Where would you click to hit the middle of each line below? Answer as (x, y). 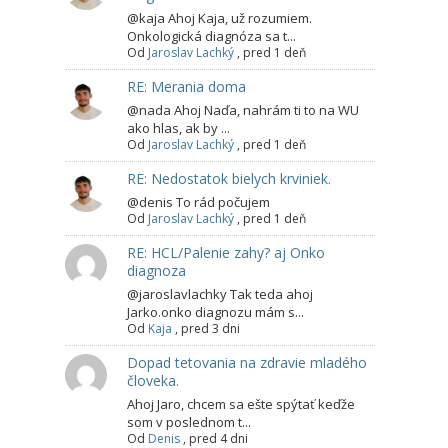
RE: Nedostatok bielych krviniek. (229, 179)
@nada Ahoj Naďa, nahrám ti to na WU (243, 110)
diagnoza (156, 271)
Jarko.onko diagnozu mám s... (215, 312)
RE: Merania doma (186, 87)
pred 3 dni (210, 329)
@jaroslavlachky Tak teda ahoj (220, 294)
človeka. (153, 381)
